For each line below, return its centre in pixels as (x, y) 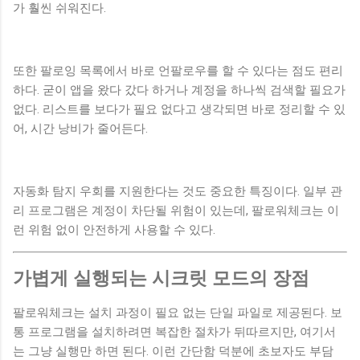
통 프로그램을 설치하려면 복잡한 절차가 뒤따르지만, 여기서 (174, 331)
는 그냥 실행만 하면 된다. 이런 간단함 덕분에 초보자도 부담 (173, 351)
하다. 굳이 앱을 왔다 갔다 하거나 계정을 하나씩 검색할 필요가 (179, 90)
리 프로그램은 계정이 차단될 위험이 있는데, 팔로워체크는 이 (176, 211)
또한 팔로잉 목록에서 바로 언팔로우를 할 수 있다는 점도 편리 (178, 71)
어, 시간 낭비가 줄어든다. (80, 129)
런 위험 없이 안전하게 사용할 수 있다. (114, 230)
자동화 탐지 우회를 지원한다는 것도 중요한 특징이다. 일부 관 (178, 192)
